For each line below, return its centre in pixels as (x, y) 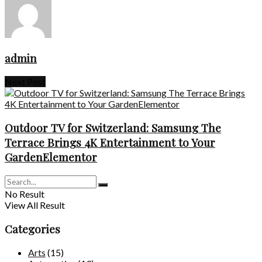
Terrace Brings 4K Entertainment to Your (110, 143)
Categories (32, 229)
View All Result (35, 205)
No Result (25, 194)
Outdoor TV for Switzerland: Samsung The (113, 128)
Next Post (25, 82)
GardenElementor (51, 157)
